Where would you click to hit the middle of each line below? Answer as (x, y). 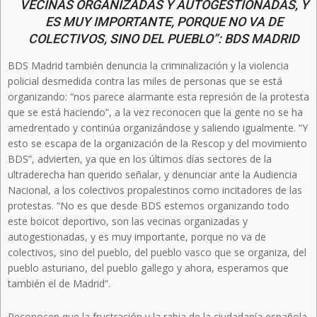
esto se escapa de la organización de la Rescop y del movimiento (157, 143)
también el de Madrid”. (59, 283)
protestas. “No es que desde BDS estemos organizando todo (149, 205)
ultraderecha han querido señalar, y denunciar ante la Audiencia (152, 174)
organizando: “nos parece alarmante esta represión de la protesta (158, 96)
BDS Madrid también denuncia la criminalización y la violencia (148, 65)
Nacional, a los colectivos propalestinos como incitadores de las (155, 190)
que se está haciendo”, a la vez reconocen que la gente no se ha (155, 112)
